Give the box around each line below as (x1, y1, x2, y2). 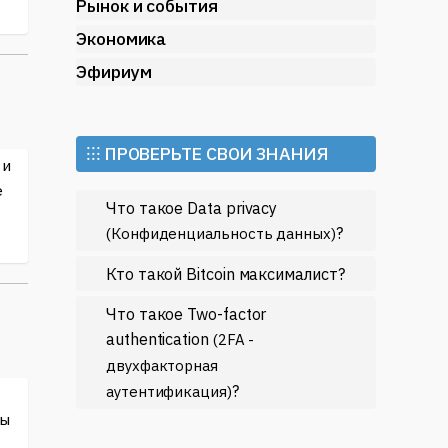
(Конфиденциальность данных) (106, 224, 336, 243)
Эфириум (76, 60, 152, 83)
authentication (106, 328, 213, 349)
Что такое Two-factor (106, 303, 267, 324)
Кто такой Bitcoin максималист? (106, 263, 345, 284)
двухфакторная (106, 356, 218, 375)
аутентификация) (106, 382, 232, 401)
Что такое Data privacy (106, 197, 278, 218)
